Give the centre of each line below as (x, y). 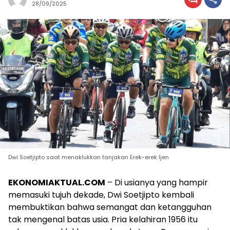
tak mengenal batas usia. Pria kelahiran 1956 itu (103, 220)
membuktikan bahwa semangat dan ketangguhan (110, 207)
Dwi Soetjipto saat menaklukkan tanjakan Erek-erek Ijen (89, 157)
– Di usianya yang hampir (157, 183)
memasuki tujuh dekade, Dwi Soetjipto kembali (101, 195)
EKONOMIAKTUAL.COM (57, 183)
